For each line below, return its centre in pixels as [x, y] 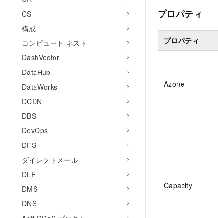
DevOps [35, 130]
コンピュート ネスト [54, 43]
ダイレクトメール [50, 160]
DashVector [41, 57]
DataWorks [40, 87]
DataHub [36, 72]
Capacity [178, 186]
